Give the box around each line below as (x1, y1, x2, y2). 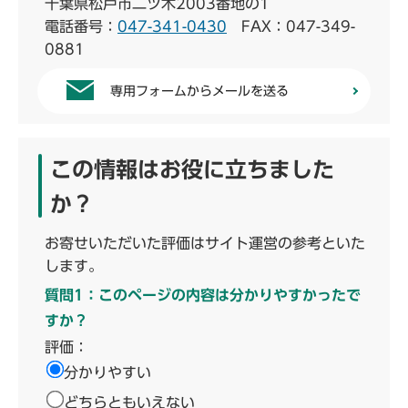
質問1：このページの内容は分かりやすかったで (45, 287, 361, 302)
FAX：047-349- (227, 18, 355, 34)
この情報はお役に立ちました (50, 158, 334, 180)
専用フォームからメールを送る (110, 84, 289, 97)
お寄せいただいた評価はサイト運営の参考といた (45, 235, 365, 250)
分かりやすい (64, 364, 151, 380)
